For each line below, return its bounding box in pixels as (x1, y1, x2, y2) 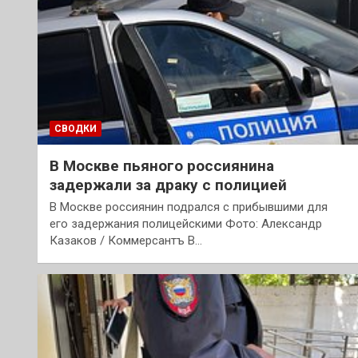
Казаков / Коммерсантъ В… (50, 233, 202, 248)
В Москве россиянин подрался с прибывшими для (50, 199, 328, 214)
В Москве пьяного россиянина (50, 156, 274, 175)
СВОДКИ (54, 122, 97, 134)
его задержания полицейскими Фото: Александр (50, 216, 322, 231)
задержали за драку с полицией (50, 175, 287, 194)
